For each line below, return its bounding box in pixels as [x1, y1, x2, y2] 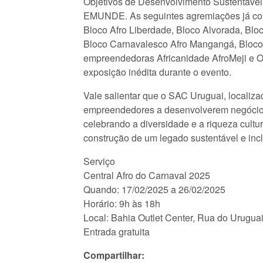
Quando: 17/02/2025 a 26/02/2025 [83, 183, 225, 196]
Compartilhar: [83, 248, 144, 262]
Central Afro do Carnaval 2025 [83, 168, 210, 182]
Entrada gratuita [83, 225, 150, 238]
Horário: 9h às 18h [83, 197, 160, 210]
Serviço [83, 154, 115, 168]
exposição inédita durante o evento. [83, 65, 231, 79]
